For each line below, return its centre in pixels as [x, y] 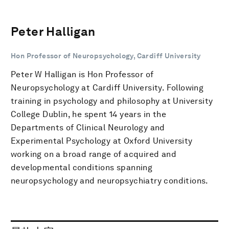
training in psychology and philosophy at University [112, 101]
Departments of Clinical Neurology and [88, 127]
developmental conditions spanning [82, 167]
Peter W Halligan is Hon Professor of [82, 74]
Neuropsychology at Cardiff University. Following [107, 87]
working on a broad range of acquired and [94, 154]
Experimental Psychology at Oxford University [102, 141]
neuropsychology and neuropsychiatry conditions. [110, 180]
